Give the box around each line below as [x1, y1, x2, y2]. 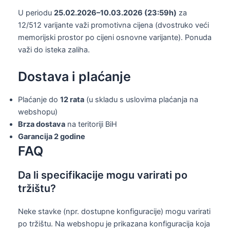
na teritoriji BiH [65, 120, 117, 129]
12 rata [60, 95, 84, 105]
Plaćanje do [18, 95, 60, 105]
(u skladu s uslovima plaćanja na [84, 95, 198, 105]
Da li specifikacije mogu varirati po [18, 168, 187, 181]
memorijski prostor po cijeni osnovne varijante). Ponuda [18, 33, 212, 43]
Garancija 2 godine [18, 132, 85, 142]
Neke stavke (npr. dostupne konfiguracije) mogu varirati [18, 206, 210, 216]
